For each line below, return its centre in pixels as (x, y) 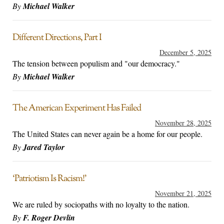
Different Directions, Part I (57, 38)
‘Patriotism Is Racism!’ (49, 179)
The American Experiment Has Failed (77, 109)
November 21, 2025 (183, 193)
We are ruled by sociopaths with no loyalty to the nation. (101, 204)
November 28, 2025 (183, 123)
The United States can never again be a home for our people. (107, 134)
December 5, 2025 (185, 52)
